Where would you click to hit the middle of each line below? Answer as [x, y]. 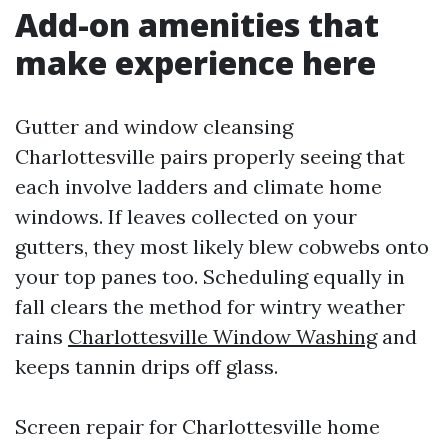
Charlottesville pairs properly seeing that [210, 156]
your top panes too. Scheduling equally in [210, 276]
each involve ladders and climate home [198, 186]
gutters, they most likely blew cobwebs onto [222, 246]
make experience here [195, 62]
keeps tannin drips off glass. [146, 366]
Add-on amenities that [197, 24]
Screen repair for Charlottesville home [197, 426]
